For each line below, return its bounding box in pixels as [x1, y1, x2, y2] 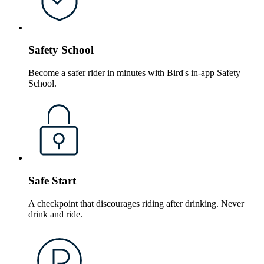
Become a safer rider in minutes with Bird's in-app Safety [28, 68, 240, 78]
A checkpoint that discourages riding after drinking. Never [28, 198, 244, 209]
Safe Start [28, 174, 76, 187]
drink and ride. [28, 209, 82, 219]
